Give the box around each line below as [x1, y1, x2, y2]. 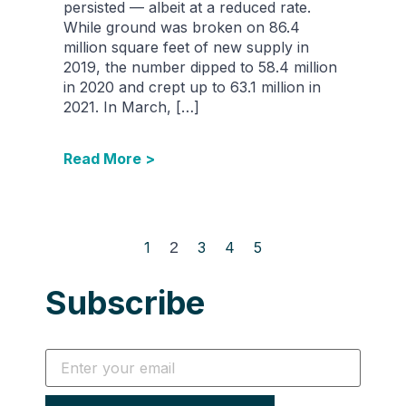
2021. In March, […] [63, 97, 199, 116]
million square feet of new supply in [63, 37, 309, 56]
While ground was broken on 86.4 [63, 17, 300, 36]
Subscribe [45, 282, 205, 323]
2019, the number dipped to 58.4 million [63, 57, 337, 76]
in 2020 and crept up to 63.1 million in [63, 77, 321, 96]
